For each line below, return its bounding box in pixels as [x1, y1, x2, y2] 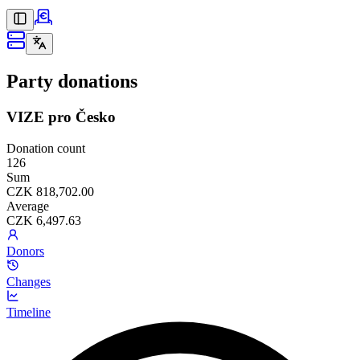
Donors [6, 243, 44, 258]
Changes [6, 274, 51, 288]
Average [6, 198, 49, 213]
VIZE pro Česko [6, 108, 116, 125]
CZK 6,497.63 [6, 213, 81, 227]
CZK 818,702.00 [6, 184, 94, 198]
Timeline [6, 305, 51, 319]
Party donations [6, 70, 137, 92]
